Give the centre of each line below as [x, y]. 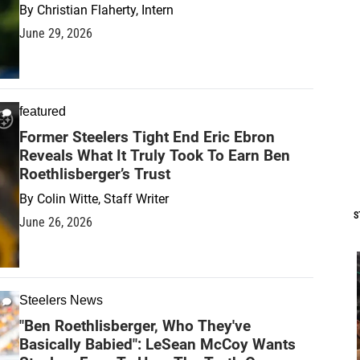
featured [43, 111]
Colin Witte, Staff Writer [103, 198]
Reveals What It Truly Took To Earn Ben [155, 155]
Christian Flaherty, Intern [105, 10]
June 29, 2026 [56, 33]
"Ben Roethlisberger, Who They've [135, 325]
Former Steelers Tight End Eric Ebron [147, 137]
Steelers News [61, 300]
